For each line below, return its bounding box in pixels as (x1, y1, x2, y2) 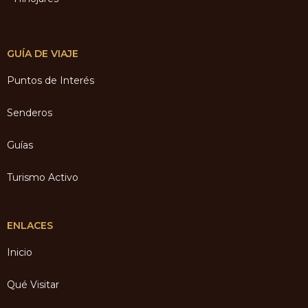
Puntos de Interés (7, 74, 94, 87)
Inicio (7, 245, 32, 258)
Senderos (7, 106, 52, 119)
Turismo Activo (7, 170, 78, 184)
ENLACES (7, 219, 53, 232)
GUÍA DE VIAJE (7, 47, 78, 60)
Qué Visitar (7, 278, 59, 291)
